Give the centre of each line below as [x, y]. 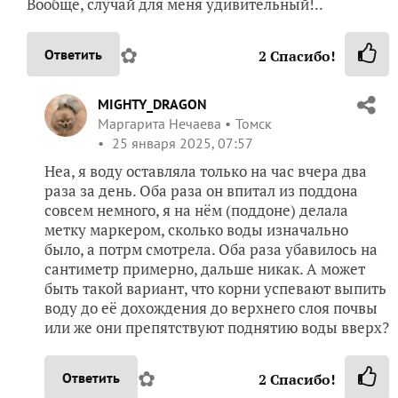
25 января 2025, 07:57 [181, 143]
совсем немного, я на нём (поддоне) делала [196, 210]
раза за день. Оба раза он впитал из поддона [201, 190]
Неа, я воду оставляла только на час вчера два [206, 171]
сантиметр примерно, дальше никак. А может [205, 268]
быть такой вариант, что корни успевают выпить [215, 288]
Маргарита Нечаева [159, 123]
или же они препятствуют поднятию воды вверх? [217, 327]
